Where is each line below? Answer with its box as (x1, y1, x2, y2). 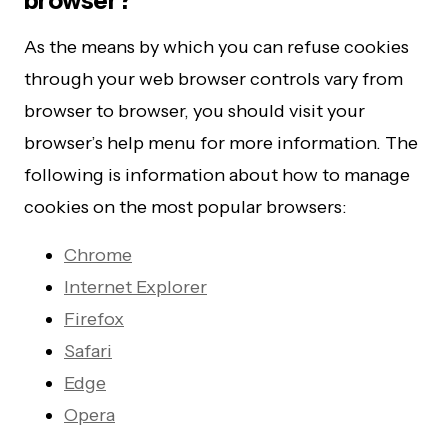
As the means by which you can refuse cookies (24, 36, 409, 58)
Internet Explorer (64, 276, 207, 298)
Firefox (64, 308, 124, 330)
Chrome (64, 244, 132, 266)
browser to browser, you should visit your (24, 100, 365, 122)
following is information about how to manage (24, 164, 410, 186)
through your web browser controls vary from (24, 68, 403, 90)
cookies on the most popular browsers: (24, 196, 347, 218)
